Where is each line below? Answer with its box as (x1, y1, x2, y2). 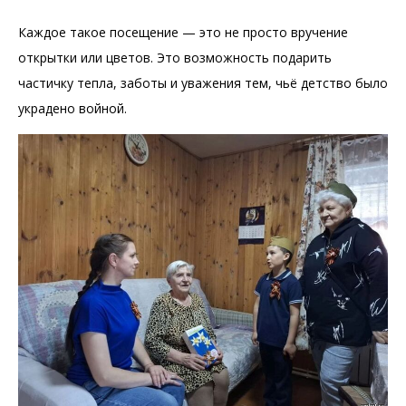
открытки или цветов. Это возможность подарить (18, 48, 332, 66)
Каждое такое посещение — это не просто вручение (18, 23, 348, 41)
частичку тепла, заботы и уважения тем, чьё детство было (18, 73, 388, 92)
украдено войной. (18, 99, 127, 117)
